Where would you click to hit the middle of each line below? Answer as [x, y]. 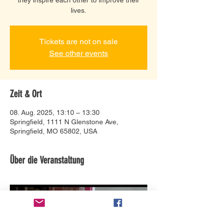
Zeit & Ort [26, 94]
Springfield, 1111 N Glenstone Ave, [64, 122]
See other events [79, 53]
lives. [79, 10]
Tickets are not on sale [79, 41]
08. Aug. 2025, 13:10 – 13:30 [55, 112]
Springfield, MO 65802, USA [54, 131]
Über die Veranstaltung [47, 160]
